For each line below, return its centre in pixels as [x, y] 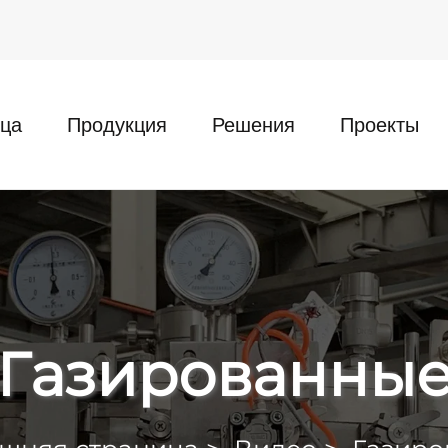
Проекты [379, 124]
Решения [253, 124]
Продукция [117, 124]
